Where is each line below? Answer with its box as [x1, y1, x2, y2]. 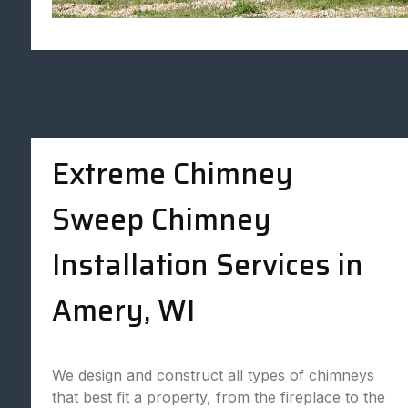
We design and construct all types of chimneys [51, 366, 374, 384]
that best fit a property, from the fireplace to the [51, 388, 385, 406]
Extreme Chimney [51, 151, 293, 197]
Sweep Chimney [51, 197, 271, 242]
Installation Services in [51, 242, 363, 288]
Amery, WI [51, 288, 195, 333]
